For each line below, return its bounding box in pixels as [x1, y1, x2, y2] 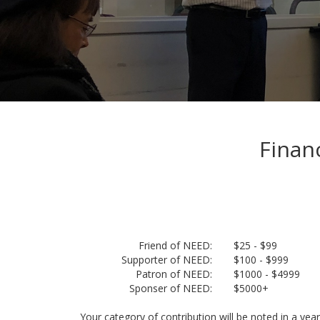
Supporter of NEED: [121, 252, 212, 266]
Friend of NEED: [139, 238, 212, 252]
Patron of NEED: [136, 266, 212, 281]
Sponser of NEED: [129, 281, 212, 295]
